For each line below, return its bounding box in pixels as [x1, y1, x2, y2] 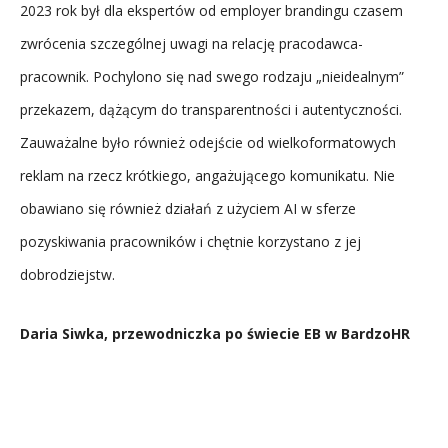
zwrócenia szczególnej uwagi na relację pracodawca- [20, 33, 363, 53]
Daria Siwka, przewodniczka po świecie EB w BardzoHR [20, 323, 410, 343]
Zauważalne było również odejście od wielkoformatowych [20, 132, 396, 152]
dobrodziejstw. [20, 264, 119, 284]
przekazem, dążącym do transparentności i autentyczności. [20, 99, 402, 119]
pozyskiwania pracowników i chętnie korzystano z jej [20, 231, 361, 251]
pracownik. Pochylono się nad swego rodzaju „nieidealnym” [20, 66, 404, 86]
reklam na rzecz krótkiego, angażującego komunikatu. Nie [20, 165, 395, 185]
